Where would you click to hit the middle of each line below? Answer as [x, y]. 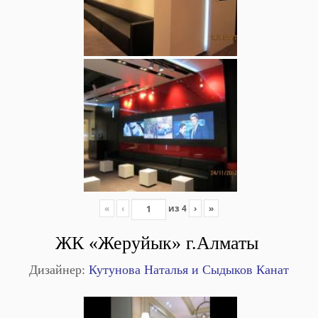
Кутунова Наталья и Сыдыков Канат [187, 269]
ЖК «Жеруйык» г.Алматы [159, 243]
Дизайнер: [57, 269]
